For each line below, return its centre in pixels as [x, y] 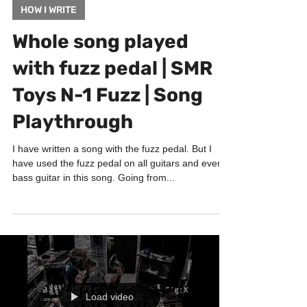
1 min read [89, 16]
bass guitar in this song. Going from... [94, 205]
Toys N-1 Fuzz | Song [108, 122]
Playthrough [73, 149]
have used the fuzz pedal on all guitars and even [118, 191]
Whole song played [100, 69]
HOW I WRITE [49, 37]
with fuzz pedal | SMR [112, 96]
